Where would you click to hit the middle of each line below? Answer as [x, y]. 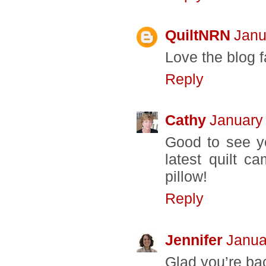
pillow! [186, 177]
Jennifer [194, 240]
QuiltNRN [198, 35]
